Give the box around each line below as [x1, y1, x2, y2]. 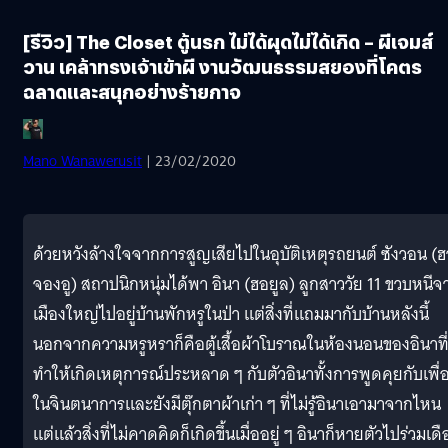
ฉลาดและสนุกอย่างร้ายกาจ [23, 78, 241, 104]
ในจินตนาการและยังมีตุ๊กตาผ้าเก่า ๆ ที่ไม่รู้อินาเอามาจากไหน [33, 389, 441, 419]
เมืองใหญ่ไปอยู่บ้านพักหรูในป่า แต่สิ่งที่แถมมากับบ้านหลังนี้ [33, 299, 429, 329]
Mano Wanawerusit [23, 147, 142, 174]
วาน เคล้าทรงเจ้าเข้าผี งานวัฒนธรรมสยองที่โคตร [23, 53, 422, 79]
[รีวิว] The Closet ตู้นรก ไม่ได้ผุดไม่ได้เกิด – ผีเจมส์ [23, 28, 433, 54]
